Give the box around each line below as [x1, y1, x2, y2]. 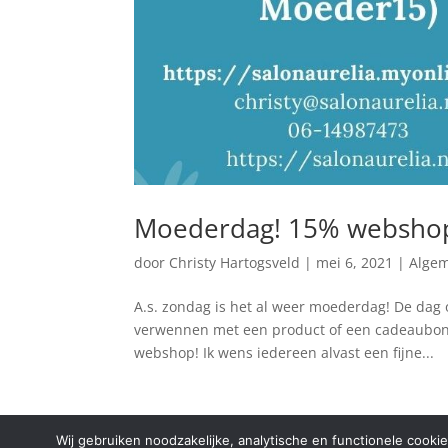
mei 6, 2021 [316, 252, 394, 272]
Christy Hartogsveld [169, 252, 301, 272]
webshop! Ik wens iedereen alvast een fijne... [134, 342, 435, 362]
